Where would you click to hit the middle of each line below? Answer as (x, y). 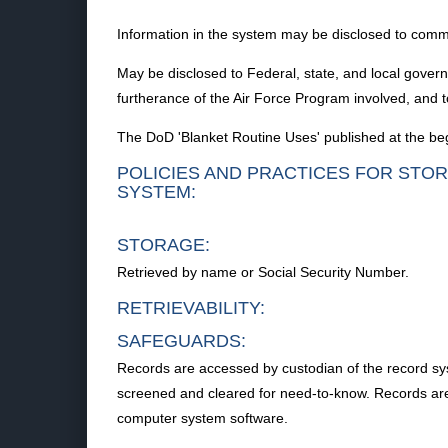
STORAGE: (163, 245)
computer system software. (202, 418)
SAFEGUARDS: (181, 341)
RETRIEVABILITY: (191, 308)
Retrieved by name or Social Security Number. (263, 272)
